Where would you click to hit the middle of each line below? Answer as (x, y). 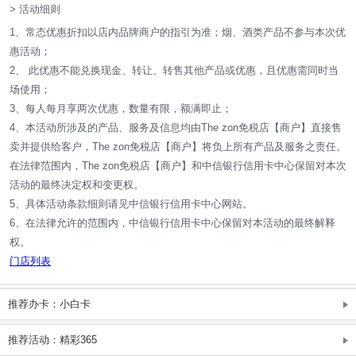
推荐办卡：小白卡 (49, 304)
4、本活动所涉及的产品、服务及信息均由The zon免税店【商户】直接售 (176, 127)
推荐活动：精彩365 (52, 339)
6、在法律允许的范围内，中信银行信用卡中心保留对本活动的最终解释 (172, 222)
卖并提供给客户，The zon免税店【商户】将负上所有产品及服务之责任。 (178, 146)
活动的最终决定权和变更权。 (77, 184)
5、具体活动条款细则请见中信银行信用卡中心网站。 (131, 203)
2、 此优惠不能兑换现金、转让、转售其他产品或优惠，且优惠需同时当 (174, 70)
